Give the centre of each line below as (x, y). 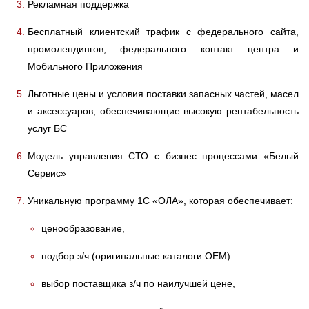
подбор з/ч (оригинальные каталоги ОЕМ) (136, 256)
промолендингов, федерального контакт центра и (163, 49)
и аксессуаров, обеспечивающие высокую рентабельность (163, 111)
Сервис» (47, 173)
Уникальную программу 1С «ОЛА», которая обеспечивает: (160, 200)
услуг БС (47, 128)
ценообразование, (83, 228)
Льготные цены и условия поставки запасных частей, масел (163, 93)
